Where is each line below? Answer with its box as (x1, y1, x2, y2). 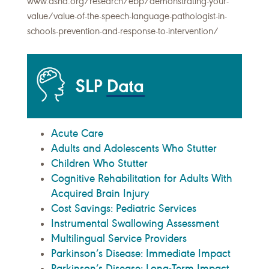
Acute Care (51, 127, 103, 141)
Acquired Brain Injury (51, 187, 149, 201)
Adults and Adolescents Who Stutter (51, 142, 217, 156)
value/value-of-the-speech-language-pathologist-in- (27, 11, 227, 22)
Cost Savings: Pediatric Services (51, 202, 196, 216)
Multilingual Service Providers (51, 232, 187, 246)
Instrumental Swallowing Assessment (51, 217, 219, 231)
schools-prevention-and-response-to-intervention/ (27, 26, 219, 37)
